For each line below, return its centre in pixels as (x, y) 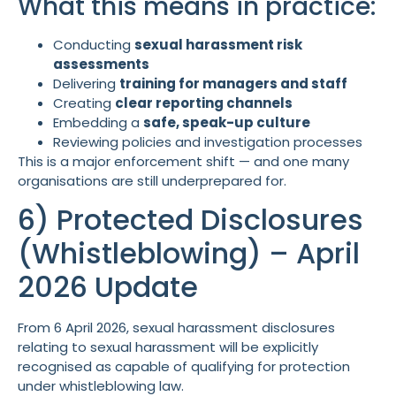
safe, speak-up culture (227, 123)
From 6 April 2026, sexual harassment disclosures (176, 328)
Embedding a (98, 123)
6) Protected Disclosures (190, 220)
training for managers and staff (233, 84)
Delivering (86, 84)
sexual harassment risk (218, 45)
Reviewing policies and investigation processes (208, 142)
